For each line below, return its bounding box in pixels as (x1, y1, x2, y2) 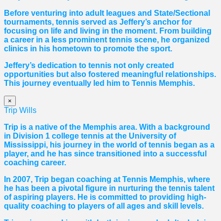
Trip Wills (4, 106, 37, 115)
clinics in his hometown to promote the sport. (4, 44, 172, 53)
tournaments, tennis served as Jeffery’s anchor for (4, 18, 192, 27)
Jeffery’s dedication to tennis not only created (4, 61, 174, 70)
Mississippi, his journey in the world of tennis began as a (4, 141, 215, 149)
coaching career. (4, 158, 66, 167)
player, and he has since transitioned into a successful (4, 149, 207, 158)
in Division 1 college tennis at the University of (4, 132, 176, 141)
